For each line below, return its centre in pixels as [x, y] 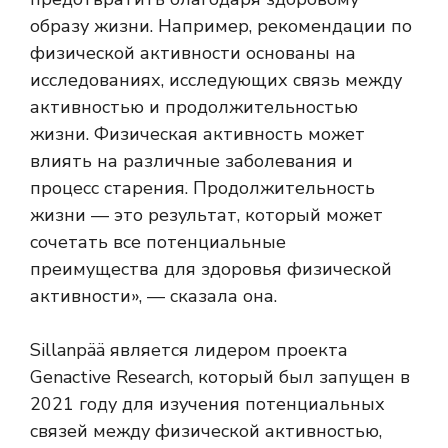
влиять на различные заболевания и [191, 161]
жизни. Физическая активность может [197, 134]
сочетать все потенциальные [158, 242]
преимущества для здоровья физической [211, 269]
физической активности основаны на [193, 53]
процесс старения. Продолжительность [202, 188]
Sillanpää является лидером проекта [189, 350]
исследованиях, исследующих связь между [216, 80]
